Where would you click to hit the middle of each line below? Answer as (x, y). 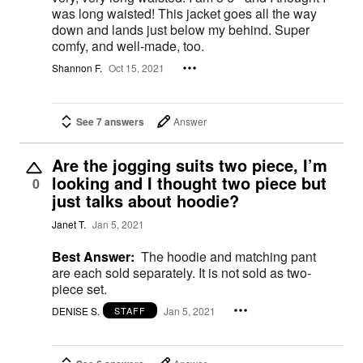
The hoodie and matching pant (228, 256)
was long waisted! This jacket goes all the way (184, 13)
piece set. (79, 288)
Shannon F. (77, 68)
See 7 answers (110, 121)
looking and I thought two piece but (189, 182)
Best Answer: (93, 256)
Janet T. (69, 224)
